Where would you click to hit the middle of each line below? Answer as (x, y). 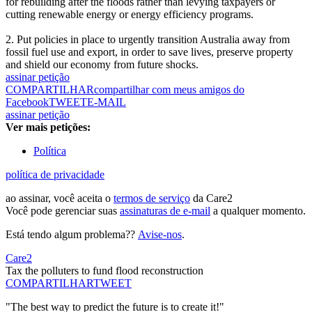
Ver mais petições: (48, 127)
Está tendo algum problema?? (72, 235)
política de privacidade (55, 175)
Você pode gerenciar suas (63, 211)
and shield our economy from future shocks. (102, 65)
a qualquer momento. (258, 211)
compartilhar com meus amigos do (169, 90)
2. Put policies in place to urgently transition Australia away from (148, 40)
